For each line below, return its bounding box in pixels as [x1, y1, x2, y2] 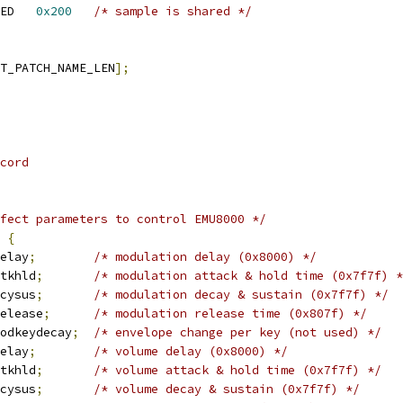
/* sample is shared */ [94, 4, 252, 19]
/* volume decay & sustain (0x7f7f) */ [94, 381, 360, 397]
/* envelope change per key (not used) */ [94, 325, 381, 340]
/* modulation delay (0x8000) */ [94, 249, 317, 264]
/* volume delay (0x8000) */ [94, 344, 288, 359]
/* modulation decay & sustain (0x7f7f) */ [94, 287, 389, 302]
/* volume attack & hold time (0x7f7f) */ [94, 363, 381, 378]
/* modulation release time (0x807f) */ [94, 306, 367, 321]
